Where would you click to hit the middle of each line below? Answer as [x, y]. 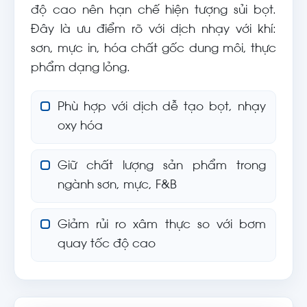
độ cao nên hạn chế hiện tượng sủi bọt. [153, 11]
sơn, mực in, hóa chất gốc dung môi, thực [153, 49]
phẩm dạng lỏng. [81, 69]
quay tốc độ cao [107, 245]
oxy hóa [80, 127]
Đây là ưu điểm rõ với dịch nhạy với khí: [153, 30]
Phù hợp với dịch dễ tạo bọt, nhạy [162, 108]
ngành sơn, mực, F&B [117, 186]
